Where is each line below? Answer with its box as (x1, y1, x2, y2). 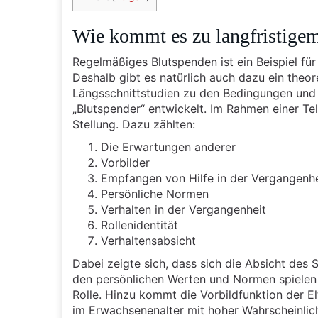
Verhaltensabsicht (101, 234, 196, 248)
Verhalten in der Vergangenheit (101, 202, 266, 216)
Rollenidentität (101, 218, 178, 232)
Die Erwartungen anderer (101, 140, 236, 154)
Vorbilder (101, 155, 150, 170)
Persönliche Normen (101, 187, 209, 201)
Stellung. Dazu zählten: (72, 117, 195, 131)
